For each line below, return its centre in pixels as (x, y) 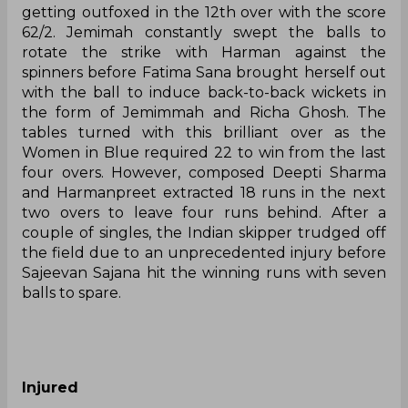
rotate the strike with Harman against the (204, 52)
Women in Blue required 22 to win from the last (204, 152)
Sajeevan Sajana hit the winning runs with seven (204, 272)
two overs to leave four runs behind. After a (204, 212)
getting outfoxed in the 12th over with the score (204, 12)
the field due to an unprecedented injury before (204, 252)
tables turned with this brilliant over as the (204, 132)
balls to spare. (71, 292)
